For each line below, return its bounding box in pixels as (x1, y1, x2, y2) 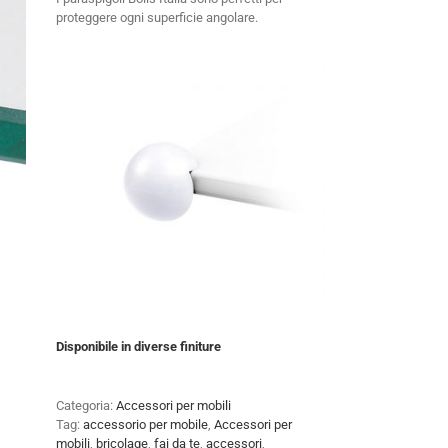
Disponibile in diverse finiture (56, 339, 221, 354)
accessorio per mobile (83, 417, 208, 432)
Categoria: (56, 398, 116, 413)
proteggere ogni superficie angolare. (56, 10, 258, 25)
